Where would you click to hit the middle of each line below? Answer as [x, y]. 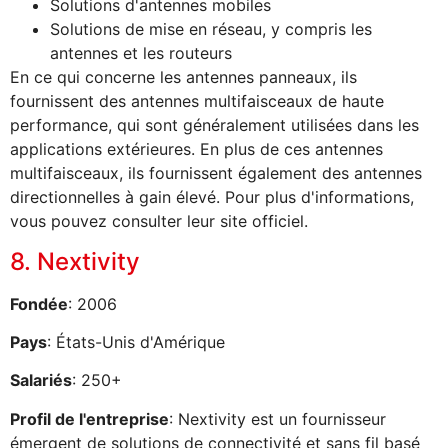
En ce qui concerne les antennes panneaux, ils [183, 77]
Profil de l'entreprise [89, 418]
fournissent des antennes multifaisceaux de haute [197, 101]
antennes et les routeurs [141, 53]
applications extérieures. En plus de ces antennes [196, 149]
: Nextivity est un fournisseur [277, 418]
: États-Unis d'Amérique [136, 341]
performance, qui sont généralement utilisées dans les [214, 125]
